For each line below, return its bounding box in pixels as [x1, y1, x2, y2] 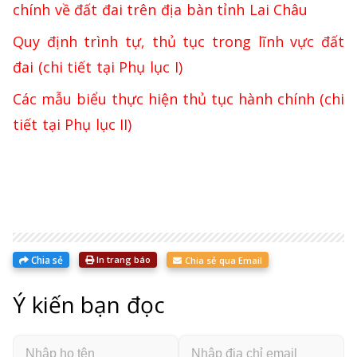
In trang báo [94, 253, 151, 266]
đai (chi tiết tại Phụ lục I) [13, 57, 182, 76]
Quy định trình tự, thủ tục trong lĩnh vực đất [13, 31, 344, 51]
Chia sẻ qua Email [182, 253, 263, 266]
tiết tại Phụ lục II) [13, 114, 132, 134]
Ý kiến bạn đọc [13, 288, 165, 320]
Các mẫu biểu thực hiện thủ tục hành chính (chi [13, 88, 344, 108]
